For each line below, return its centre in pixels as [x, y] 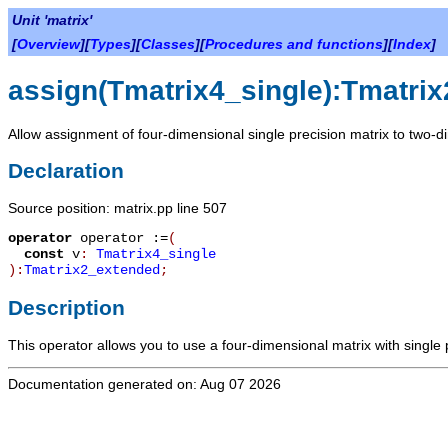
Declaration [66, 170]
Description [66, 307]
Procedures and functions [294, 44]
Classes [168, 44]
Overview [48, 44]
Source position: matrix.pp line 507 [117, 208]
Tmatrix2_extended [92, 270]
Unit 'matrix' [52, 20]
